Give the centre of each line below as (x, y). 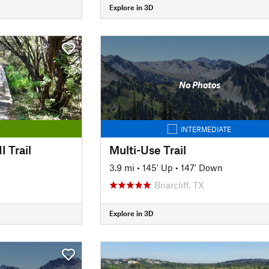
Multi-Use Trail (147, 150)
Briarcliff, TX (179, 185)
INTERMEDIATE (206, 129)
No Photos (199, 85)
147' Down (201, 167)
